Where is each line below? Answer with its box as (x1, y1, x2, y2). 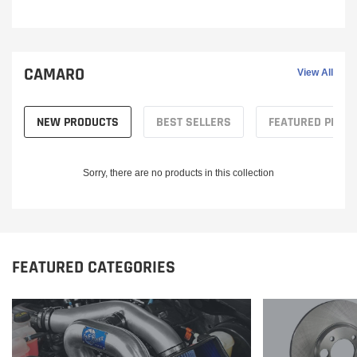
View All (297, 65, 333, 78)
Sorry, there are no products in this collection (83, 166, 274, 178)
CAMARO (24, 63, 84, 86)
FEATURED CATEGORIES (12, 256, 175, 279)
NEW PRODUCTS (37, 113, 119, 131)
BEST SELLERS (156, 113, 231, 131)
